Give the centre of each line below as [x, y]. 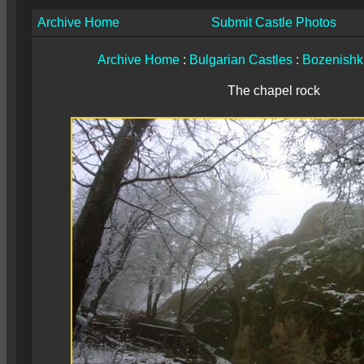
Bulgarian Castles [240, 60]
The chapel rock [274, 91]
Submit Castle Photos [274, 22]
